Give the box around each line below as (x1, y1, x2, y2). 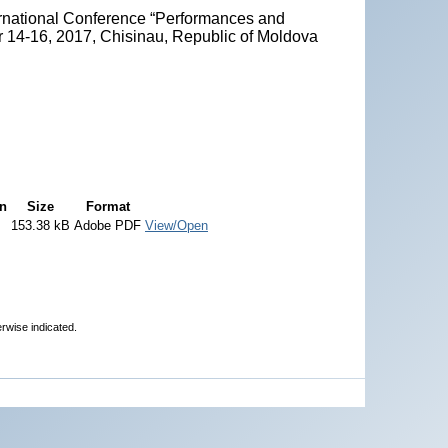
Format (85, 198, 130, 214)
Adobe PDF (74, 217, 141, 233)
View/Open (145, 217, 208, 233)
